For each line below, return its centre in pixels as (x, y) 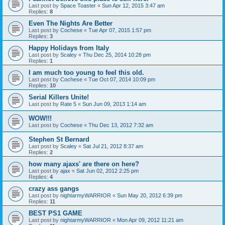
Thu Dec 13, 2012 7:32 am (121, 125)
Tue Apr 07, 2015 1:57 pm (120, 30)
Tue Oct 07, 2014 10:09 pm (122, 79)
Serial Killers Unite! (59, 97)
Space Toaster (78, 6)
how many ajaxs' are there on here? (84, 164)
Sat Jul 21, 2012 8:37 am (113, 146)
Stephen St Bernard (59, 139)
